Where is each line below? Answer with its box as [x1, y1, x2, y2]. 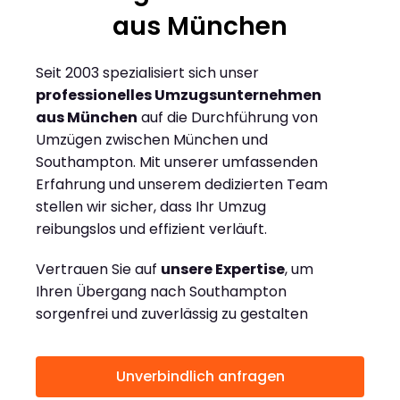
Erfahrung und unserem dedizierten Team [36, 174, 328, 196]
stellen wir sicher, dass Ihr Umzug [36, 196, 266, 218]
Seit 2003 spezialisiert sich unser [36, 62, 259, 84]
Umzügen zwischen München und [36, 129, 268, 151]
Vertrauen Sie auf [36, 259, 161, 280]
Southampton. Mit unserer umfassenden [36, 152, 318, 173]
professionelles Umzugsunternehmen [36, 85, 321, 106]
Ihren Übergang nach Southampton [36, 281, 287, 303]
